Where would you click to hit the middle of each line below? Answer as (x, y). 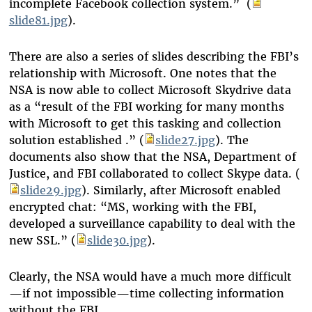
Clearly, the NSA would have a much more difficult (150, 277)
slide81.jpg (38, 21)
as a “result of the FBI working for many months (146, 107)
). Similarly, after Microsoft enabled (181, 190)
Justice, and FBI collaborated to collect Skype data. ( (154, 174)
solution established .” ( (76, 140)
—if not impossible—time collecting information (146, 294)
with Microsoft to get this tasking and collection (145, 124)
